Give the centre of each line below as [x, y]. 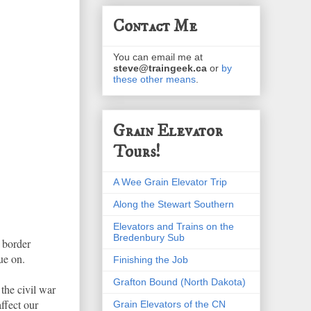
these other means [154, 79]
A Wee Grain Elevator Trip [170, 182]
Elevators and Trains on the [174, 226]
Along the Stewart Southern [174, 204]
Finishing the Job [151, 259]
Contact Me [155, 27]
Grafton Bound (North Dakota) [179, 281]
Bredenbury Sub [149, 237]
